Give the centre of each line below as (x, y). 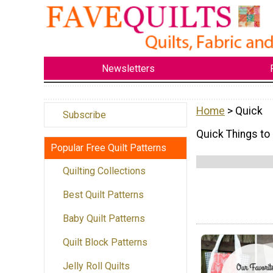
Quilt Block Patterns (105, 243)
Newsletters (128, 68)
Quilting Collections (104, 171)
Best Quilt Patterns (103, 195)
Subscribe (84, 115)
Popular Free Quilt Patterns (108, 148)
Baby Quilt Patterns (104, 219)
